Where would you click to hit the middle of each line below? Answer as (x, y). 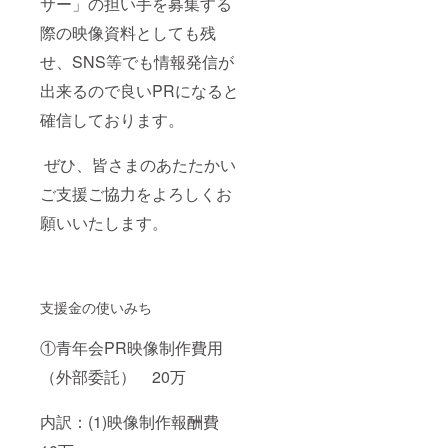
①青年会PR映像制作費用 (131, 347)
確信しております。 (112, 119)
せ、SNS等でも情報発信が (137, 61)
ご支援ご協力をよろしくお (136, 193)
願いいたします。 (104, 222)
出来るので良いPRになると (139, 90)
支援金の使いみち (96, 306)
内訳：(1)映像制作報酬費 (137, 421)
